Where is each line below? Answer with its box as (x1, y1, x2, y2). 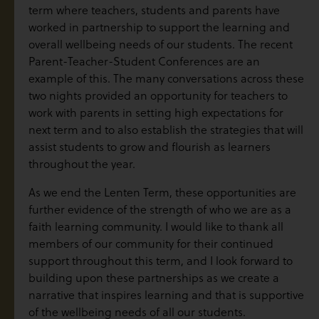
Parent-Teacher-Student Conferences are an (28, 53, 260, 69)
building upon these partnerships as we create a (28, 269, 279, 286)
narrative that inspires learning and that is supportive (28, 286, 304, 303)
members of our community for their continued (28, 235, 273, 251)
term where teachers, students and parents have (28, 1, 280, 18)
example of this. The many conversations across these (28, 70, 304, 86)
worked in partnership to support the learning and (28, 19, 290, 35)
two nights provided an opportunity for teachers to (28, 87, 288, 103)
